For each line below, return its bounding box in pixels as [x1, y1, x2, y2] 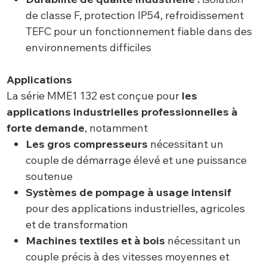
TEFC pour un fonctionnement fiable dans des [26, 24, 253, 39]
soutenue [26, 169, 73, 184]
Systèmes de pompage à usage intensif [26, 185, 232, 200]
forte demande [6, 121, 85, 135]
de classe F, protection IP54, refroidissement [26, 8, 244, 23]
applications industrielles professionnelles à [6, 105, 238, 119]
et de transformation [26, 218, 129, 232]
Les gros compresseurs [26, 137, 148, 151]
